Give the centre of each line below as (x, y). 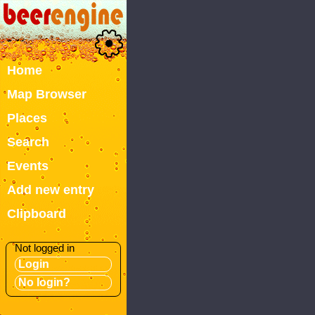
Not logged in (45, 248)
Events (28, 166)
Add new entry (51, 190)
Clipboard (37, 214)
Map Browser (47, 94)
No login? (44, 282)
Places (27, 118)
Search (28, 142)
